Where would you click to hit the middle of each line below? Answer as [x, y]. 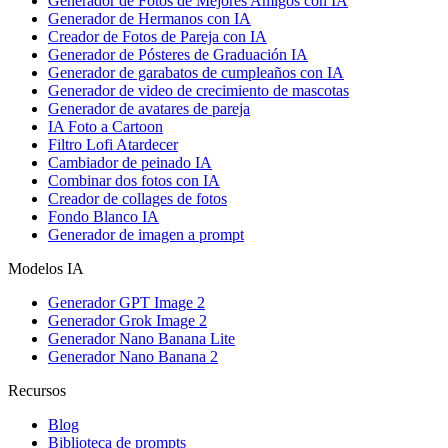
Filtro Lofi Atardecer [113, 145]
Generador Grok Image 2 [127, 321]
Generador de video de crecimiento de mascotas [198, 91]
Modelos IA [46, 269]
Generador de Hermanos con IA [149, 19]
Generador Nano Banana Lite [141, 339]
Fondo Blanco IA [103, 217]
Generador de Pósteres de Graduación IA [178, 55]
